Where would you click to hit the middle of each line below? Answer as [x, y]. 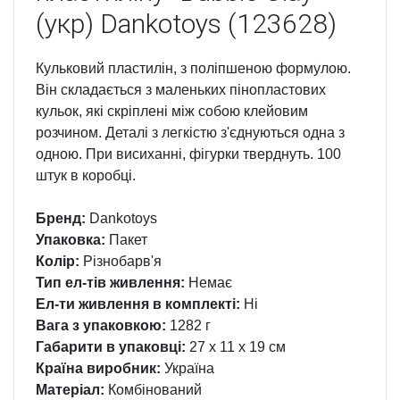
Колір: [58, 262]
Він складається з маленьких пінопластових [181, 90]
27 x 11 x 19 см [236, 347]
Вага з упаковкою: [101, 326]
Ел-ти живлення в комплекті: [138, 304]
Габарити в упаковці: [111, 347]
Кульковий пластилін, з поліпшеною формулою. [193, 69]
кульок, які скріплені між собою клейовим [172, 112]
